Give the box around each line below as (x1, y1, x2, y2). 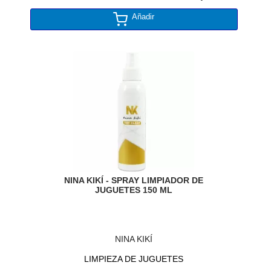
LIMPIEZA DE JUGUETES (84, 253, 184, 264)
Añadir (132, 12, 155, 22)
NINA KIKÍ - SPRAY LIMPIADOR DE (64, 175, 204, 186)
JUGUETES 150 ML (95, 185, 173, 195)
